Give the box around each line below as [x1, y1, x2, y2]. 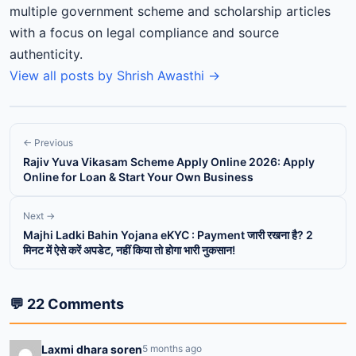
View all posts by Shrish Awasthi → [10, 67, 220, 83]
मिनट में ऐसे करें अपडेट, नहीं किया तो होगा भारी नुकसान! [23, 242, 235, 257]
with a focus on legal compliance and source [10, 24, 279, 41]
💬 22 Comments [10, 295, 124, 312]
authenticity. [10, 45, 83, 62]
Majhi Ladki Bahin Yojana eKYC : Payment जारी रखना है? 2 [23, 227, 313, 242]
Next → [23, 209, 55, 222]
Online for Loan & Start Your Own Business [23, 169, 253, 184]
